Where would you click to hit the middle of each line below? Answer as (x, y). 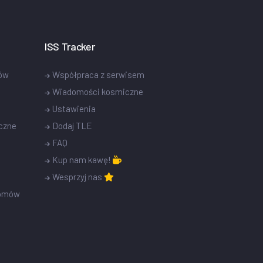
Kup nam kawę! (82, 159)
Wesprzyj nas (78, 176)
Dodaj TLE (72, 125)
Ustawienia (74, 108)
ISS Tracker (70, 46)
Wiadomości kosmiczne (98, 91)
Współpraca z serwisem (98, 74)
